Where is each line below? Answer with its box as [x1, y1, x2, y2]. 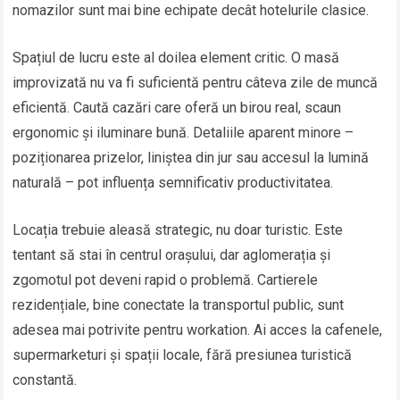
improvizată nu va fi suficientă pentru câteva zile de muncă [12, 74, 379, 92]
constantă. [12, 371, 78, 389]
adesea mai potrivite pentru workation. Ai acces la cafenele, [12, 321, 383, 339]
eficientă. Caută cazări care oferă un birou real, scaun [12, 99, 342, 117]
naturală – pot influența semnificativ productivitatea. [12, 174, 334, 192]
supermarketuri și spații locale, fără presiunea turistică [12, 346, 353, 364]
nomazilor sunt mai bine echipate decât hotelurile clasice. [12, 2, 370, 20]
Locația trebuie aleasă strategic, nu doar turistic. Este [12, 221, 344, 239]
